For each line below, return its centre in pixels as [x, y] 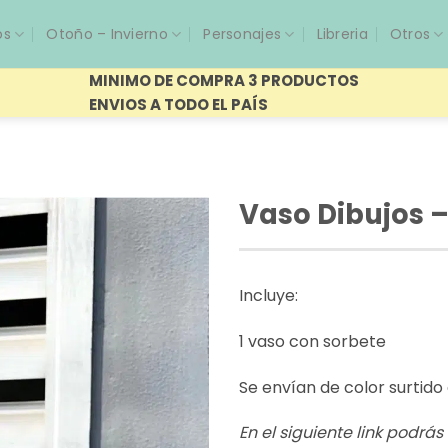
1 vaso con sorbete [312, 341]
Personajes [242, 34]
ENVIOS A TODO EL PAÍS [178, 104]
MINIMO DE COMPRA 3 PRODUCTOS [224, 80]
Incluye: [268, 295]
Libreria [342, 34]
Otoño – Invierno [107, 34]
